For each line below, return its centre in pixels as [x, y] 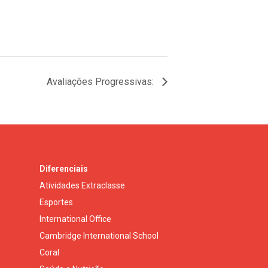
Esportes [56, 202]
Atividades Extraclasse [82, 185]
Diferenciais [64, 168]
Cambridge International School [99, 235]
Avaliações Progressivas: [101, 81]
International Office [75, 219]
